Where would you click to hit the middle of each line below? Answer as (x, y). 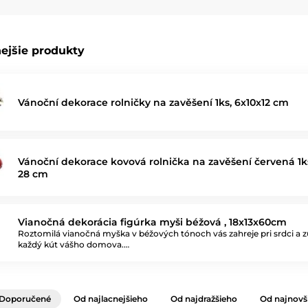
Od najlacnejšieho (111, 299)
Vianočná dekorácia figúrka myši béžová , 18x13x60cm (152, 222)
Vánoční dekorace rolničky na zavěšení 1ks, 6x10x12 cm (153, 102)
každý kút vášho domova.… (74, 244)
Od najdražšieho (204, 299)
